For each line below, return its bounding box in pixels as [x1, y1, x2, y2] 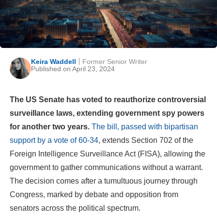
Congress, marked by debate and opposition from [10, 190, 178, 199]
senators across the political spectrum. [10, 203, 140, 212]
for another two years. [10, 122, 90, 131]
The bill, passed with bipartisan [92, 122, 198, 131]
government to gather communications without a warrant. [10, 163, 203, 171]
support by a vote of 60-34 [10, 136, 98, 144]
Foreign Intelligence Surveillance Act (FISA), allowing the [10, 149, 205, 158]
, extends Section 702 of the [98, 136, 193, 144]
